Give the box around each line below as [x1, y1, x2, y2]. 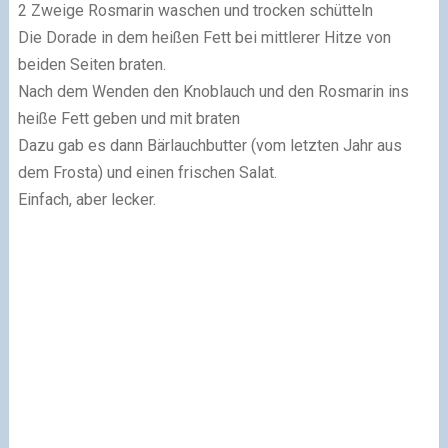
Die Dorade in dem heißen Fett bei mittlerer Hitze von [17, 28, 391, 48]
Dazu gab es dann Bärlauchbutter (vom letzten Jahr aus [17, 136, 402, 156]
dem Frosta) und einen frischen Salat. [17, 163, 277, 183]
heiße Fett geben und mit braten [17, 109, 240, 129]
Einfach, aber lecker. [17, 190, 156, 210]
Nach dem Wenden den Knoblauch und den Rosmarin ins [17, 82, 409, 102]
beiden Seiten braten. [17, 55, 166, 75]
